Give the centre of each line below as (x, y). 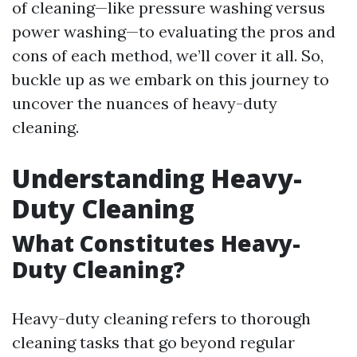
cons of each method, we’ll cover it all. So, (168, 55)
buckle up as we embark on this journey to (171, 79)
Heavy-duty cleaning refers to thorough (161, 318)
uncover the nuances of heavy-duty (145, 103)
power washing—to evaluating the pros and (174, 31)
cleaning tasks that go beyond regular (153, 342)
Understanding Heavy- (157, 178)
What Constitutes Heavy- (156, 243)
